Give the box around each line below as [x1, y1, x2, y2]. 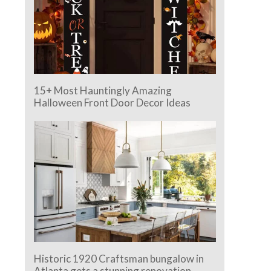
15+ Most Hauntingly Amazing [34, 83, 172, 97]
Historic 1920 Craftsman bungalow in [34, 252, 204, 266]
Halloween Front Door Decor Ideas [34, 96, 191, 109]
